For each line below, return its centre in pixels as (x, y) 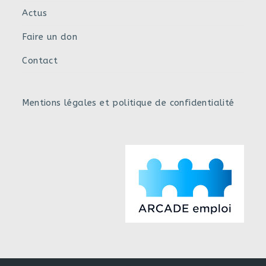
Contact (40, 61)
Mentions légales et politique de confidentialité (128, 103)
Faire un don (50, 37)
